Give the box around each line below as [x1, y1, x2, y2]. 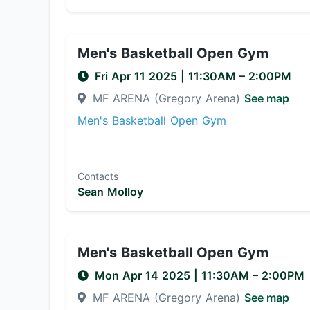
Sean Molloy [77, 185, 143, 199]
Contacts [77, 170, 118, 182]
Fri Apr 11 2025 [95, 69, 181, 83]
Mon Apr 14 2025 [95, 268, 194, 282]
